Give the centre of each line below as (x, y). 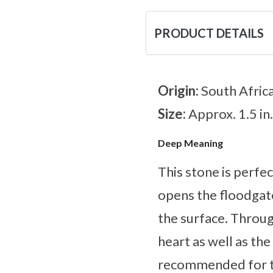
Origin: (179, 91)
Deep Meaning (190, 143)
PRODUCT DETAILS (209, 33)
